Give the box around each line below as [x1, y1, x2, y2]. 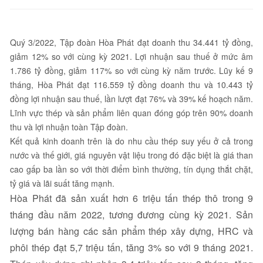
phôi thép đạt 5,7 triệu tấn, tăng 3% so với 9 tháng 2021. [10, 241, 253, 254]
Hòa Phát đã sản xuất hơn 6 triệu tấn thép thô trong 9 [10, 191, 253, 205]
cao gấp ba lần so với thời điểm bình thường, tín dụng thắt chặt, [10, 163, 253, 175]
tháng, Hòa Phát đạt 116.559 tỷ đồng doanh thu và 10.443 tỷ [10, 79, 253, 90]
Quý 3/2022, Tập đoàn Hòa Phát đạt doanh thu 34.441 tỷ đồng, [10, 36, 253, 48]
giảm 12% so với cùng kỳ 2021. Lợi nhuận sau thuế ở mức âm [10, 50, 253, 62]
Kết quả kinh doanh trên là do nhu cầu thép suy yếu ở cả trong [10, 135, 253, 147]
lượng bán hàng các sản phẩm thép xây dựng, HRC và [10, 224, 253, 238]
